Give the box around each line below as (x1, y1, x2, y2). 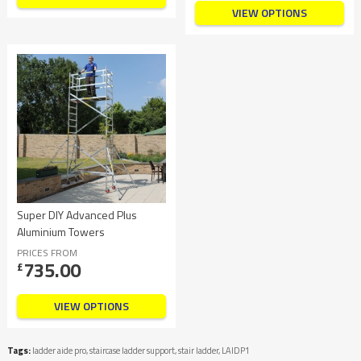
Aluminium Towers (17, 222, 105, 240)
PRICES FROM (17, 244, 77, 260)
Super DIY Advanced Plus (17, 205, 137, 223)
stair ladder (178, 343, 218, 357)
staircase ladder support (89, 343, 175, 357)
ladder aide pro (32, 343, 86, 357)
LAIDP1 (222, 343, 250, 357)
